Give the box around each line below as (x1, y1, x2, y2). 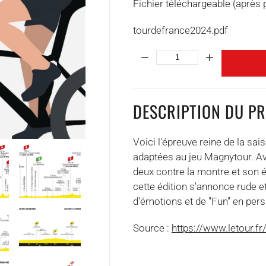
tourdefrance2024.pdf (133, 24, 228, 36)
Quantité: (132, 50, 172, 62)
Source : (133, 222, 172, 234)
